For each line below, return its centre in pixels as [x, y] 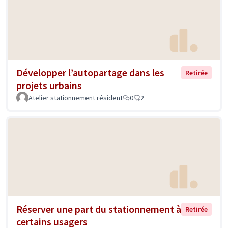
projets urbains [49, 85]
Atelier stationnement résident [76, 98]
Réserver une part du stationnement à [99, 209]
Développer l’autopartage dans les [90, 73]
